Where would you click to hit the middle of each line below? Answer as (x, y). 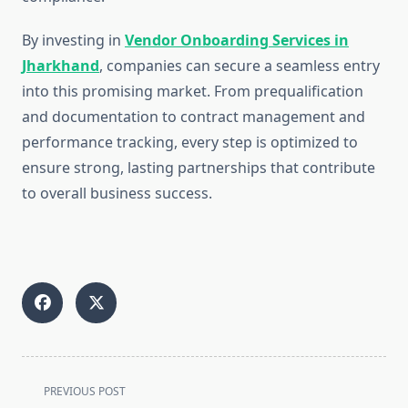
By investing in (73, 41)
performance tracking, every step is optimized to (190, 143)
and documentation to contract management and (194, 117)
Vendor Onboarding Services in (237, 41)
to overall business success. (117, 194)
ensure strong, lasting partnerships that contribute (199, 168)
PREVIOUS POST (85, 392)
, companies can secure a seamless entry (240, 66)
